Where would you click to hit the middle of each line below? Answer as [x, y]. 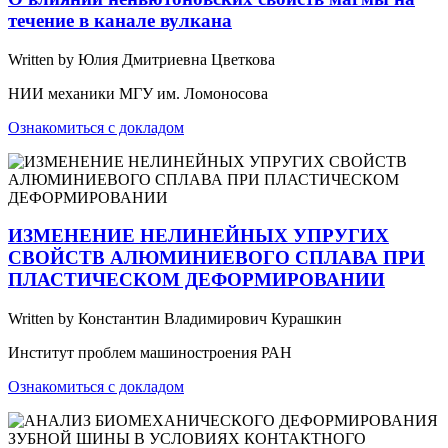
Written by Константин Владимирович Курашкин [175, 318]
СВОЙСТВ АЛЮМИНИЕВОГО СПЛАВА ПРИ [216, 258]
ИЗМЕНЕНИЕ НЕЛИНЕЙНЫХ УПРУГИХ [198, 236]
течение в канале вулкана [120, 20]
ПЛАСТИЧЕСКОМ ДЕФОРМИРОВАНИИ [196, 280]
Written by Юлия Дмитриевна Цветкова [141, 59]
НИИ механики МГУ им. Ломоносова [138, 93]
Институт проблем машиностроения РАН [150, 352]
